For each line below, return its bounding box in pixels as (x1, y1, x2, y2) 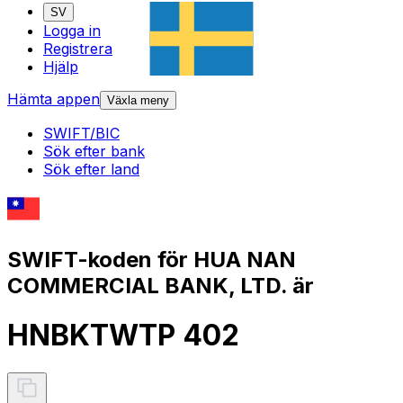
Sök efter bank (43, 142, 145, 161)
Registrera (43, 40, 112, 58)
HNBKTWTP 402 (7, 318, 239, 354)
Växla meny (107, 94, 169, 108)
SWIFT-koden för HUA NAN (7, 246, 296, 273)
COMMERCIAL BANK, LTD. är (7, 272, 314, 299)
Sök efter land (43, 160, 139, 179)
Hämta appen (7, 90, 100, 109)
